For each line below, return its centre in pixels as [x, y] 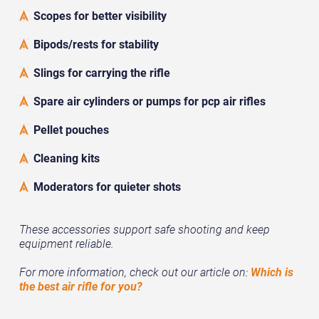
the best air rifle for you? [80, 287]
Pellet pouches [71, 130]
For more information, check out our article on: [135, 272]
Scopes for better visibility [100, 16]
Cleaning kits [66, 158]
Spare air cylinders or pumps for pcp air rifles [149, 101]
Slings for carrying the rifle [101, 73]
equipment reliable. [66, 244]
